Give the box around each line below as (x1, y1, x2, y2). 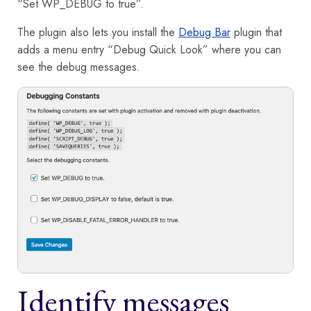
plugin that (230, 24, 282, 40)
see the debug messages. (17, 58, 140, 75)
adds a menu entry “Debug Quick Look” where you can (17, 41, 281, 58)
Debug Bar (178, 24, 230, 40)
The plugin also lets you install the (17, 24, 178, 40)
